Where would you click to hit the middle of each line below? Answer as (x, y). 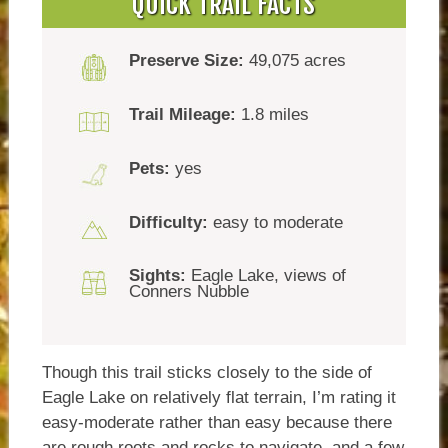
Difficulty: (169, 222)
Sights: (158, 276)
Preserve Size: (187, 61)
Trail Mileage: (183, 115)
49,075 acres (295, 61)
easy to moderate (276, 222)
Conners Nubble (189, 292)
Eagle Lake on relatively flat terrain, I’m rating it (218, 397)
